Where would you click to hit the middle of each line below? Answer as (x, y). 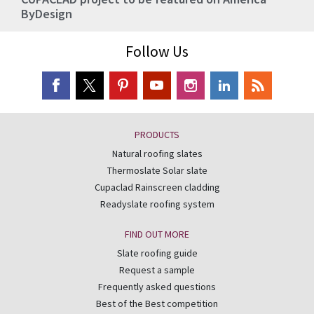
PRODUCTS (157, 135)
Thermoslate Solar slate (157, 171)
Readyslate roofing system (157, 204)
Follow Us (157, 52)
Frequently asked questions (157, 287)
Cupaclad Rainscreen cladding (157, 187)
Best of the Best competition (157, 304)
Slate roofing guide (157, 253)
